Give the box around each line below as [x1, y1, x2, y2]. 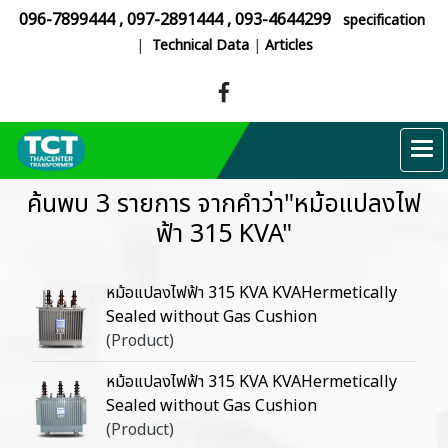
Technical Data [151, 35, 249, 56]
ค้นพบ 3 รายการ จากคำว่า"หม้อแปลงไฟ [27, 185, 421, 223]
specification [343, 10, 425, 31]
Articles [264, 35, 313, 56]
